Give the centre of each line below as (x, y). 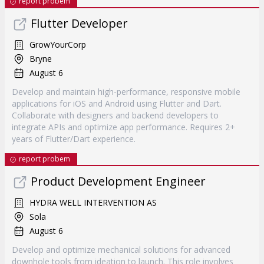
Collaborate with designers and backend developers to (115, 115)
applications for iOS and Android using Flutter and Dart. (117, 103)
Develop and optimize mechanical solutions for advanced (121, 250)
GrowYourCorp (58, 44)
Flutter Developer (79, 23)
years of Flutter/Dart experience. (74, 139)
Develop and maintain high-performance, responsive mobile (126, 92)
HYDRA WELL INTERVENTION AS (93, 202)
